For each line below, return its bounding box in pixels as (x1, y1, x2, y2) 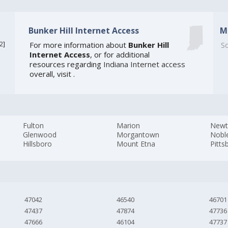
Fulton (23, 121, 44, 131)
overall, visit (29, 69, 73, 79)
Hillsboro (23, 139, 52, 149)
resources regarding (29, 59, 103, 70)
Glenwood (23, 130, 57, 140)
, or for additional (90, 49, 150, 60)
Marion (117, 121, 140, 131)
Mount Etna (117, 139, 156, 149)
